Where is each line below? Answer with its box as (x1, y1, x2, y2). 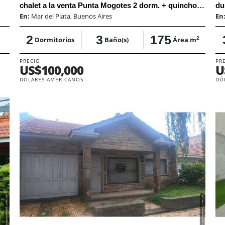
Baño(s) (104, 35, 129, 44)
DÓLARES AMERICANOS (19, 75, 83, 83)
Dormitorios (35, 35, 75, 44)
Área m (172, 35, 196, 44)
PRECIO (19, 57, 40, 64)
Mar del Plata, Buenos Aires (31, 11, 112, 21)
